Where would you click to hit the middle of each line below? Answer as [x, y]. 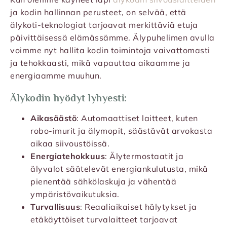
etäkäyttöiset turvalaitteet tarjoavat [104, 220]
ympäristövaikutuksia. [75, 194]
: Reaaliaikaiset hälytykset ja [138, 207]
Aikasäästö [53, 118]
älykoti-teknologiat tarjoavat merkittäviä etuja [104, 25]
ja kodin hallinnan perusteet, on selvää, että [98, 12]
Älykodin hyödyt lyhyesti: [69, 98]
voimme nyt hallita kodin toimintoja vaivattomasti [110, 50]
